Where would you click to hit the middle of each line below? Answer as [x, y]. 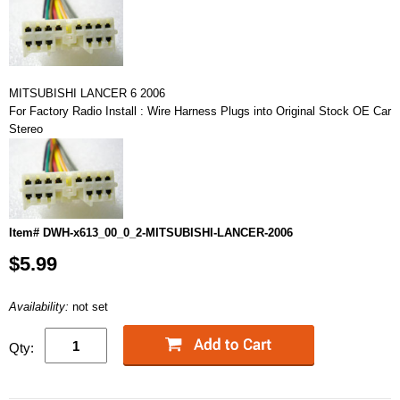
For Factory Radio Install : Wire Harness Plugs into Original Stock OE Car [200, 111]
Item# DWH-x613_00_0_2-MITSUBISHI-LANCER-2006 [151, 233]
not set [90, 307]
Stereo [26, 129]
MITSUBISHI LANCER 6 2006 [87, 93]
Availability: [41, 307]
